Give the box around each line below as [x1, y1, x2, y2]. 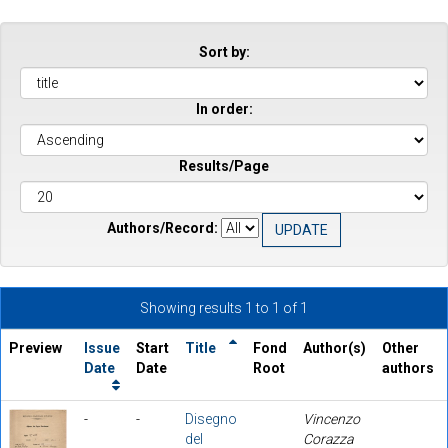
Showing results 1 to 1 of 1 [140, 299, 308, 316]
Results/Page [179, 157, 269, 174]
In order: [195, 100, 253, 117]
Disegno [185, 410, 237, 427]
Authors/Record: [107, 220, 218, 237]
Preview [9, 339, 62, 356]
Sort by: [198, 43, 250, 60]
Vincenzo [303, 410, 360, 427]
